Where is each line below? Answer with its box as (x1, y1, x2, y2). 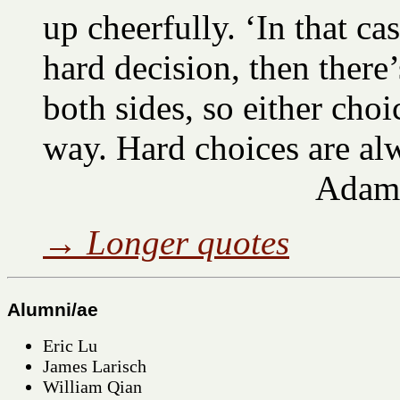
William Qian (43, 376, 142, 396)
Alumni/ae (7, 298, 98, 321)
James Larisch (43, 355, 146, 376)
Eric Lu (43, 335, 97, 355)
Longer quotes (87, 222, 289, 262)
